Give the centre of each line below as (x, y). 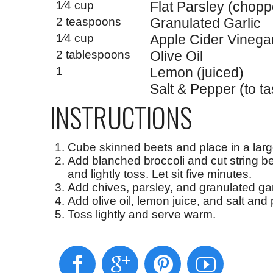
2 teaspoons (88, 21)
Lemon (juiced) (197, 72)
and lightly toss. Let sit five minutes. (159, 174)
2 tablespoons (93, 54)
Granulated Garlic (205, 23)
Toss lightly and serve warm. (141, 214)
